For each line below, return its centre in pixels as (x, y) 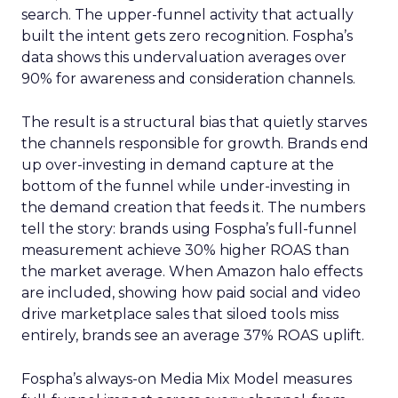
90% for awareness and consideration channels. (188, 79)
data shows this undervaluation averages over (184, 57)
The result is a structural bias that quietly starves (194, 122)
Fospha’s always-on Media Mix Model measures (187, 379)
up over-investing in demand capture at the (178, 165)
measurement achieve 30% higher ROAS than (185, 250)
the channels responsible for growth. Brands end (195, 143)
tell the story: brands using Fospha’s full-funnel (189, 229)
